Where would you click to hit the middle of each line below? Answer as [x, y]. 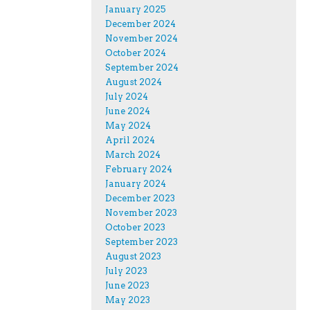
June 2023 [127, 285]
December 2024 [140, 24]
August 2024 [134, 82]
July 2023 [126, 271]
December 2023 [140, 198]
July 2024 [127, 96]
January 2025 [136, 9]
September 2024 [142, 67]
